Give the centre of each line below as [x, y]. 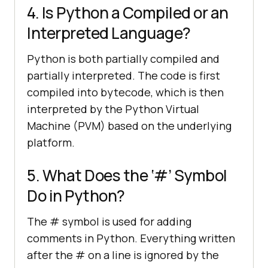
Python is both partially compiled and [123, 58]
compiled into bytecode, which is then [125, 92]
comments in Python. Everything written [131, 238]
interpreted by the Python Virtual [113, 109]
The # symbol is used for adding [109, 221]
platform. [51, 142]
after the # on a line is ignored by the [123, 255]
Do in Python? [76, 195]
